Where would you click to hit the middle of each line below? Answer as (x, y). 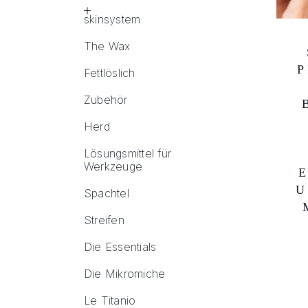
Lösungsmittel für (128, 153)
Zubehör (106, 100)
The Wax (107, 46)
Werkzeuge (113, 166)
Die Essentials (120, 247)
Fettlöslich (110, 73)
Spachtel (107, 193)
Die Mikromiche (125, 274)
